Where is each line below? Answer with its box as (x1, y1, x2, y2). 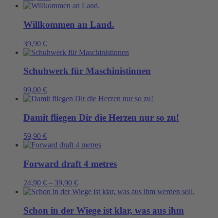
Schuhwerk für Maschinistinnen (23, 66, 151, 76)
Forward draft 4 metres (23, 159, 117, 169)
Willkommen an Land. (23, 19, 114, 30)
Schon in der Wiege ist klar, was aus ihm (23, 205, 184, 216)
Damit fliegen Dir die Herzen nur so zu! (23, 112, 179, 123)
